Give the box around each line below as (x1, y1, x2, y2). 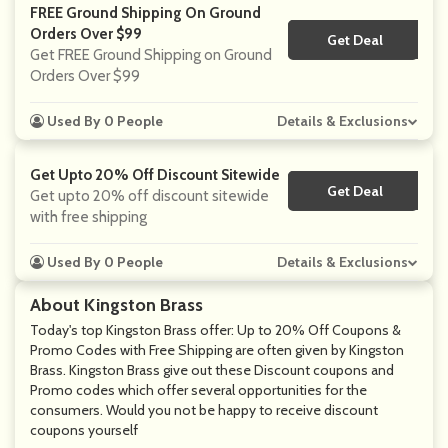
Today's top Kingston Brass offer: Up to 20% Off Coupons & (30, 321, 401, 339)
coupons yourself (30, 421, 138, 439)
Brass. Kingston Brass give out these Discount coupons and (30, 361, 394, 379)
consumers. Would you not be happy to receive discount (30, 401, 378, 419)
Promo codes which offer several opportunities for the (30, 381, 367, 399)
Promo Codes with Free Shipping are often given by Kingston (30, 341, 404, 359)
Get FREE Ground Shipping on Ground (30, 46, 272, 64)
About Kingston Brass (30, 294, 203, 316)
